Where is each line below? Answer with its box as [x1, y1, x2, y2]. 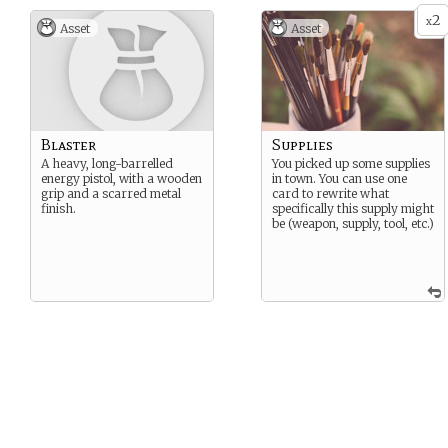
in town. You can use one [272, 171, 407, 186]
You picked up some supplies [272, 156, 430, 171]
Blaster [41, 135, 96, 154]
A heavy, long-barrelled [41, 156, 173, 171]
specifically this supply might [272, 201, 434, 216]
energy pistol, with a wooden [41, 171, 202, 186]
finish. [41, 201, 76, 216]
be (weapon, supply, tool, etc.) [272, 216, 434, 231]
